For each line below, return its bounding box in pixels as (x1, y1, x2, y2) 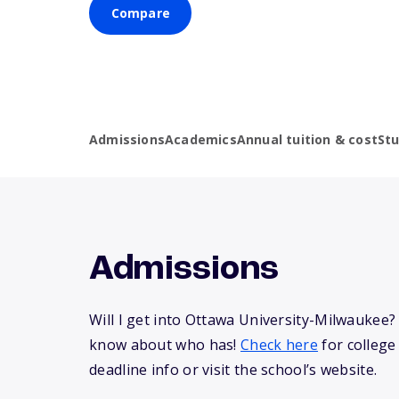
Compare (110, 4, 170, 22)
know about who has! (89, 335, 241, 355)
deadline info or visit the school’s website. (89, 360, 378, 380)
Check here (240, 335, 319, 355)
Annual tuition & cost (236, 131, 379, 149)
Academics (165, 131, 237, 149)
